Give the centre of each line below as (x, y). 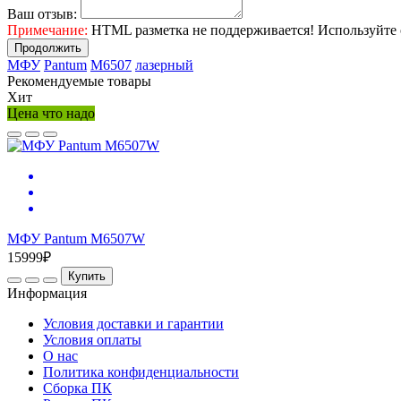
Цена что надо (51, 114)
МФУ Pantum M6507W (76, 239)
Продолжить (48, 48)
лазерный (164, 65)
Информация (47, 294)
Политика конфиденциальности (141, 372)
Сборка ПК (77, 388)
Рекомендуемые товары (79, 81)
